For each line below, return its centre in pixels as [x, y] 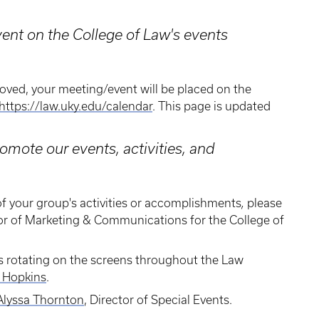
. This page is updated [211, 106]
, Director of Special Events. [159, 300]
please [265, 203]
